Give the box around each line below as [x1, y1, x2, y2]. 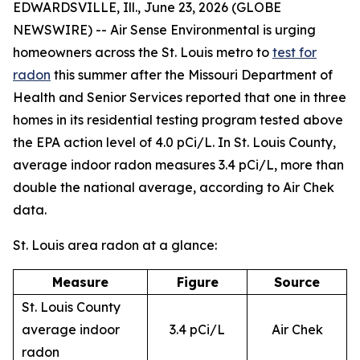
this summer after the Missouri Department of [51, 67, 333, 83]
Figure [176, 274, 219, 290]
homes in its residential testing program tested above [13, 112, 343, 128]
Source [274, 274, 320, 290]
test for [272, 44, 317, 60]
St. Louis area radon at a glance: [13, 237, 217, 253]
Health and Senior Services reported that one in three [13, 89, 346, 105]
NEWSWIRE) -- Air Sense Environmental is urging [13, 22, 316, 38]
